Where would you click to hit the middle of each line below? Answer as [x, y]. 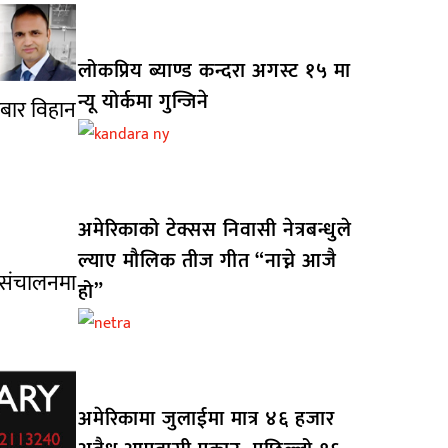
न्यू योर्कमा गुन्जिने [143, 102]
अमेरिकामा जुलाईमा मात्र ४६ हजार [206, 419]
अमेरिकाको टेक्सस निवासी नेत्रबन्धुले [214, 229]
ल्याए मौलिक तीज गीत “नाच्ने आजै [207, 260]
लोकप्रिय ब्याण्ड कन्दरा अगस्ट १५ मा [214, 71]
